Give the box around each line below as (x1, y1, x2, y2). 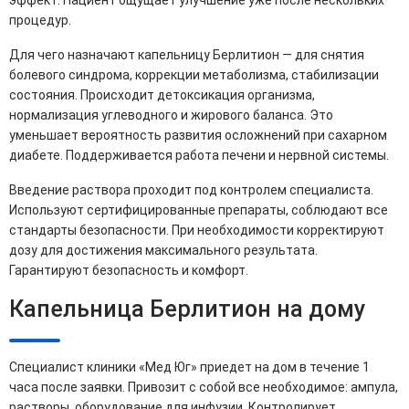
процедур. (9, 12, 71, 27)
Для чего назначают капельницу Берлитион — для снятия (9, 47, 364, 62)
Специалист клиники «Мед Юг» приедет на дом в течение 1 (9, 359, 370, 374)
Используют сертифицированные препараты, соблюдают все (9, 202, 388, 217)
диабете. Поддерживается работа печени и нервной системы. (9, 147, 389, 163)
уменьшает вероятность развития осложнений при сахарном (9, 127, 387, 142)
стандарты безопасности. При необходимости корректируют (9, 222, 384, 237)
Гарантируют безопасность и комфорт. (9, 262, 248, 278)
